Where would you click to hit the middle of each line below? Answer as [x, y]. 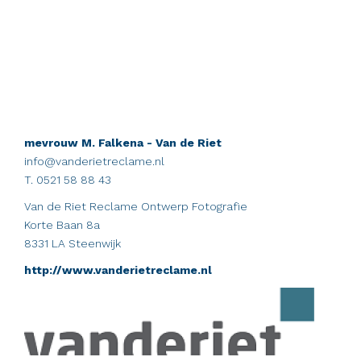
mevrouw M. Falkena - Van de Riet [123, 142]
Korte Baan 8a [62, 224]
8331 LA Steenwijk [73, 243]
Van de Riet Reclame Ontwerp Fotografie [136, 206]
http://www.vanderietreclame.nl [118, 270]
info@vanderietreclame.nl [94, 161]
